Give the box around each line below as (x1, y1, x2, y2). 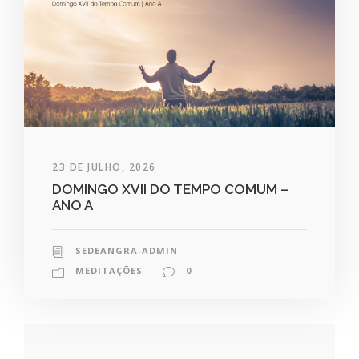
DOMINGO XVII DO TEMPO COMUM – (52, 181, 288, 198)
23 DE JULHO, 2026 (52, 160, 156, 175)
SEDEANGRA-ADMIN (75, 244, 178, 257)
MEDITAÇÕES (75, 264, 143, 277)
